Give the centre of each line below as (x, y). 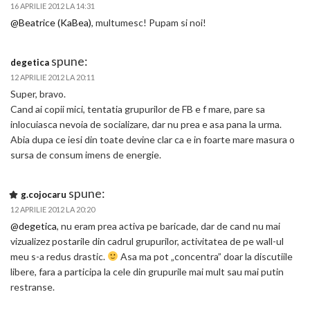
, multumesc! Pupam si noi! (149, 22)
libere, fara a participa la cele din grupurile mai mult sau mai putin (147, 272)
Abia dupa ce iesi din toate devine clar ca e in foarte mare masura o (153, 139)
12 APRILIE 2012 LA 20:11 (53, 77)
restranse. (33, 287)
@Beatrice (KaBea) (51, 22)
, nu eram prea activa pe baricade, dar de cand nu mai (168, 226)
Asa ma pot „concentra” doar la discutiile (205, 256)
